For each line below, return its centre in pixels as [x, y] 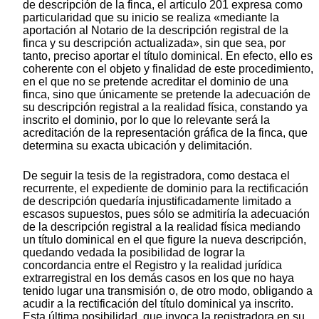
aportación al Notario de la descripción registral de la [156, 30]
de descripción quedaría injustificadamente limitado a [157, 201]
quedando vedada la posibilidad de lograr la [134, 252]
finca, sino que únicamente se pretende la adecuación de [167, 94]
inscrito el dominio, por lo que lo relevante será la [146, 120]
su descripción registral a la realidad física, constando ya [165, 107]
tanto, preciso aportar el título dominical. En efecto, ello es [168, 56]
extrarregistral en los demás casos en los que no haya [158, 278]
